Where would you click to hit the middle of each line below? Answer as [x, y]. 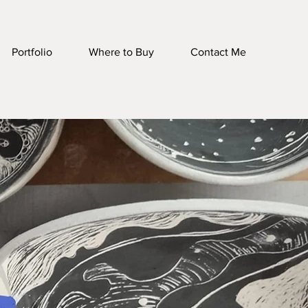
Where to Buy [121, 52]
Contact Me [218, 52]
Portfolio [32, 52]
